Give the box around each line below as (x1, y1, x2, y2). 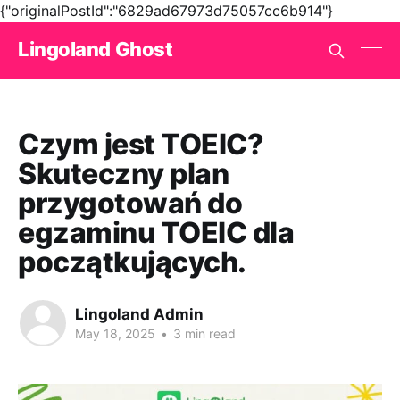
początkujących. (18, 245, 246, 279)
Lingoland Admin (75, 304, 204, 323)
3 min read (170, 325, 236, 341)
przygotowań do (18, 186, 243, 221)
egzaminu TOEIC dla (18, 215, 295, 250)
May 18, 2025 (75, 325, 155, 341)
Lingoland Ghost (18, 37, 173, 61)
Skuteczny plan (18, 156, 229, 191)
